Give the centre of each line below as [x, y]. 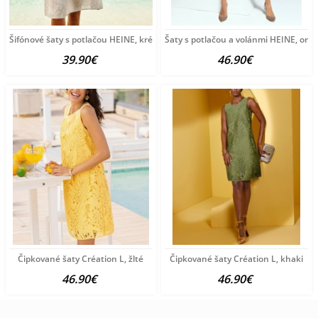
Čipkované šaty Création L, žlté [81, 258]
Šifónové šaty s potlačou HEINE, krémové [92, 39]
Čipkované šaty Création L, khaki [236, 258]
